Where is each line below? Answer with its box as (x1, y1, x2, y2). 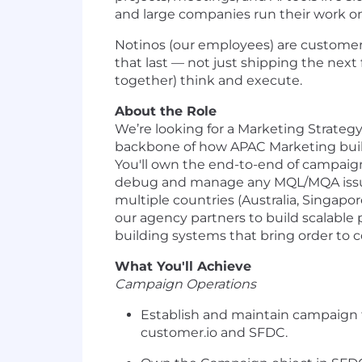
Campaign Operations (115, 276, 256, 293)
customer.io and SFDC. (141, 325, 288, 341)
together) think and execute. (115, 73, 302, 89)
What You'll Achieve (115, 259, 251, 275)
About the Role (115, 103, 217, 120)
